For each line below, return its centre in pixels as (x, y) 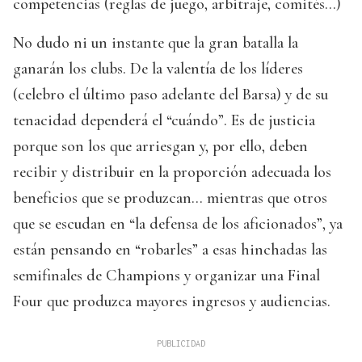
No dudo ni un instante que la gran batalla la (156, 42)
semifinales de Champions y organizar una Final (166, 275)
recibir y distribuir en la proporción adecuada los (172, 172)
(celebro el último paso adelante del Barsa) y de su (170, 94)
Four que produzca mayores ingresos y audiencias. (172, 301)
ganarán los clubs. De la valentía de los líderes (158, 68)
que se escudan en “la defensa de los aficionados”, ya (178, 223)
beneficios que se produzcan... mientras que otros (170, 198)
